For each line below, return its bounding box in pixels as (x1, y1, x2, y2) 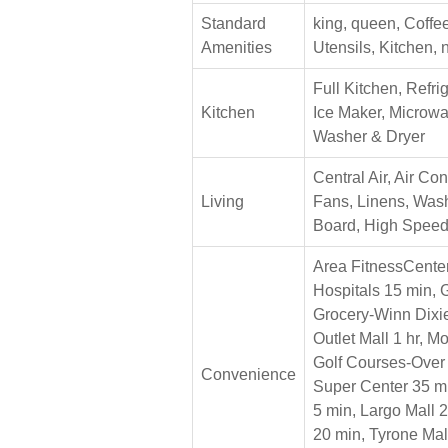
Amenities (201, 38, 272, 56)
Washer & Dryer (313, 127, 425, 145)
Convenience (201, 365, 296, 383)
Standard (201, 14, 266, 32)
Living (201, 192, 244, 210)
